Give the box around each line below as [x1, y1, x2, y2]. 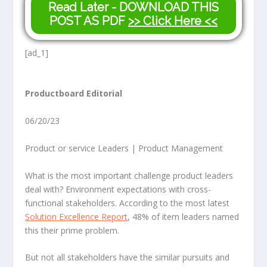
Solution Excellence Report [25, 210, 128, 222]
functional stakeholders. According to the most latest [25, 197, 230, 209]
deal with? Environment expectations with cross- [25, 183, 212, 195]
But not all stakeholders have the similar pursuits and [25, 252, 230, 263]
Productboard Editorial [25, 88, 123, 100]
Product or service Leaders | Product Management [25, 142, 223, 154]
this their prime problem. [25, 224, 122, 236]
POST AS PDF [49, 14, 128, 28]
